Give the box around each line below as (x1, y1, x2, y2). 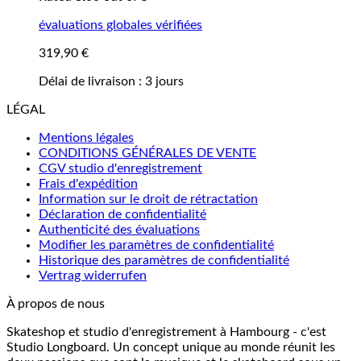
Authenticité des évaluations (39, 222, 200, 236)
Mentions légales (39, 131, 134, 144)
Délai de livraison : (39, 74, 145, 88)
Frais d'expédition (39, 176, 138, 190)
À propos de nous (6, 297, 105, 310)
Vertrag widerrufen (39, 268, 147, 282)
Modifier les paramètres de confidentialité (39, 238, 274, 251)
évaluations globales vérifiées (39, 18, 202, 31)
